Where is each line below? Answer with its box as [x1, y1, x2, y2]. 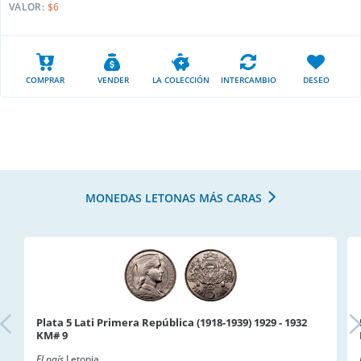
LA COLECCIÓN [151, 74, 210, 85]
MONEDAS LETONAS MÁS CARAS [85, 190, 262, 205]
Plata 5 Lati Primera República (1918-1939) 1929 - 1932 [36, 315, 307, 330]
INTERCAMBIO [220, 74, 276, 85]
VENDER [97, 74, 129, 85]
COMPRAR [26, 74, 64, 85]
